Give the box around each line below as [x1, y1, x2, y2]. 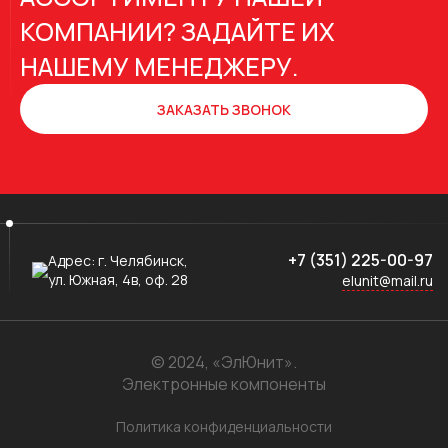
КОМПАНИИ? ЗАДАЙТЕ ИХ [20, 14, 335, 49]
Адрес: [48, 250, 98, 270]
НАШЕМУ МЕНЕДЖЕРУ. [20, 49, 299, 84]
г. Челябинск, [98, 250, 188, 270]
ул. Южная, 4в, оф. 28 [48, 269, 188, 289]
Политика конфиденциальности [116, 417, 332, 436]
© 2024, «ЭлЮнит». [151, 351, 297, 373]
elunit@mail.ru [342, 271, 433, 290]
